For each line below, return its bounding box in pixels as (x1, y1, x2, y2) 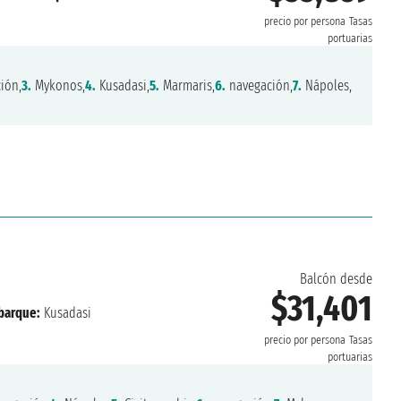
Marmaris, (158, 77, 215, 95)
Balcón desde (299, 270, 372, 288)
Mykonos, (30, 77, 85, 95)
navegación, (225, 77, 293, 95)
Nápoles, (301, 77, 352, 95)
